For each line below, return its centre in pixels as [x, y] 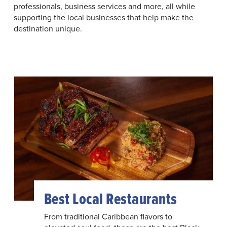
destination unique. [48, 28]
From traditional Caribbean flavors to [108, 217]
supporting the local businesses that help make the [103, 17]
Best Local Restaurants [110, 199]
